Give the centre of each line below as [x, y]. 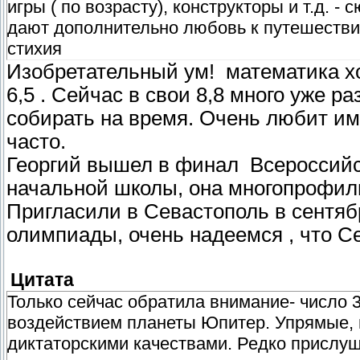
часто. [36, 141]
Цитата [42, 280]
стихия [35, 48]
